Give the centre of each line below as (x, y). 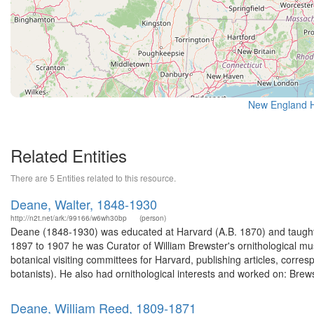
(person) (153, 218)
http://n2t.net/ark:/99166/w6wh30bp (69, 218)
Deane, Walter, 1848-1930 (84, 204)
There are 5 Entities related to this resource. (93, 178)
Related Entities (69, 155)
